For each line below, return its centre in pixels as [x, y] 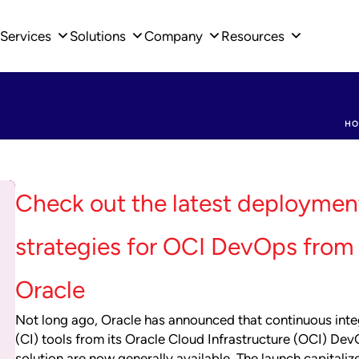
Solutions [98, 36]
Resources [253, 36]
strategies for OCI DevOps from [184, 246]
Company [173, 36]
